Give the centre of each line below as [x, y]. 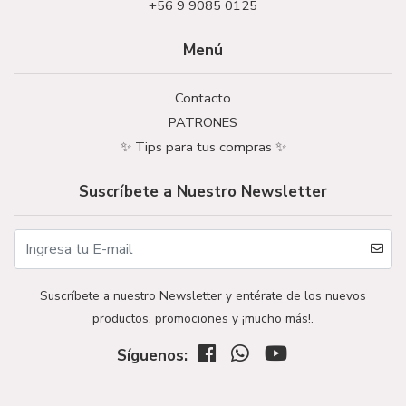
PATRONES [203, 122]
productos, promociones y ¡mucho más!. [203, 318]
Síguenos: [153, 355]
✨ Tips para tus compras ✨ [203, 146]
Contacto [203, 97]
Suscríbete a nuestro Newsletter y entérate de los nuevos [203, 295]
